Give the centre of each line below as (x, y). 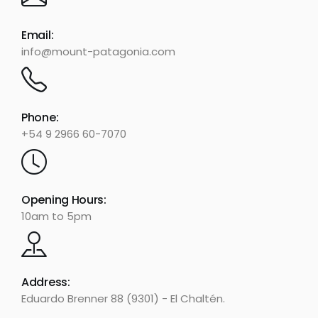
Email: (38, 35)
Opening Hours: (64, 200)
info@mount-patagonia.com (98, 51)
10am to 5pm (56, 216)
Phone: (40, 117)
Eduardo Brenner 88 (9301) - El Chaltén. (123, 298)
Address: (46, 282)
